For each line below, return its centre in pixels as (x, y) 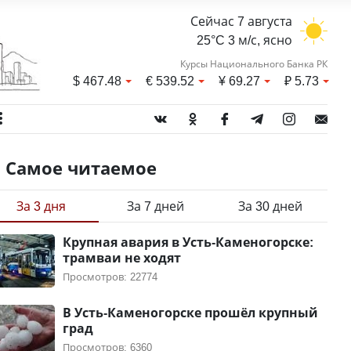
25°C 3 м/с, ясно (244, 40)
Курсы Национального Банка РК (253, 64)
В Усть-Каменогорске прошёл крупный (190, 313)
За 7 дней (156, 206)
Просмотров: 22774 (110, 277)
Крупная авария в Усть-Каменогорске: (188, 242)
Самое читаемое (81, 168)
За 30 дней (270, 206)
